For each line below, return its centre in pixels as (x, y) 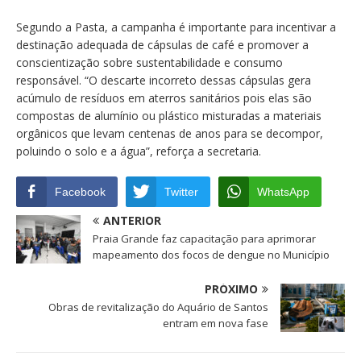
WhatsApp (283, 192)
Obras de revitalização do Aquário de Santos (158, 307)
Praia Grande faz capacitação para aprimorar (204, 239)
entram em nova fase (216, 324)
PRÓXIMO (231, 289)
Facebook (80, 192)
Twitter (181, 192)
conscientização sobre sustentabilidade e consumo (149, 63)
